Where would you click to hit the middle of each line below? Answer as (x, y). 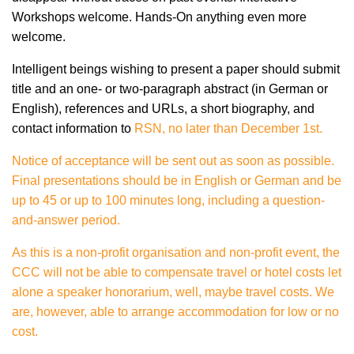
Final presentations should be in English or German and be (177, 181)
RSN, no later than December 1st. (228, 129)
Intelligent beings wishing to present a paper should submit (176, 70)
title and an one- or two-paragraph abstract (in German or (170, 89)
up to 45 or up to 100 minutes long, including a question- (168, 201)
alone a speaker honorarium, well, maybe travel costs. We (173, 292)
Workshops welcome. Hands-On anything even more (159, 17)
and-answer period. (66, 220)
